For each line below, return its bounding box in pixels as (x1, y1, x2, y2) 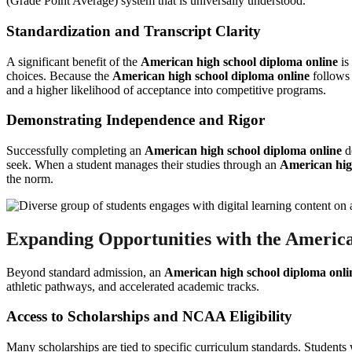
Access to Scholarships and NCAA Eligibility (6, 308, 292, 325)
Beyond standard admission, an (6, 265, 164, 279)
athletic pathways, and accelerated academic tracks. (6, 279, 259, 293)
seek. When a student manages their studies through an (6, 157, 280, 171)
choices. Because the (6, 68, 112, 82)
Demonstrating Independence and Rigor (6, 112, 265, 129)
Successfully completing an (6, 143, 145, 157)
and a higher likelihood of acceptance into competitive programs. (6, 82, 326, 97)
